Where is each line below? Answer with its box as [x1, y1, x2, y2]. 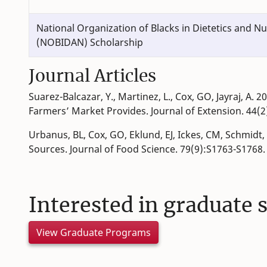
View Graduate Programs [36, 226, 151, 240]
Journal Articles [29, 65, 156, 87]
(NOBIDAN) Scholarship [36, 36, 143, 49]
